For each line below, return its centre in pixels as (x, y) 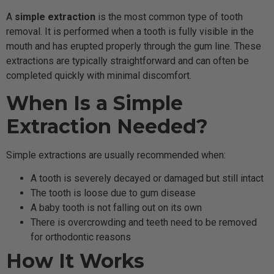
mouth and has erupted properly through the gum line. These (134, 46)
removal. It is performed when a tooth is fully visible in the (130, 31)
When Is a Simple (94, 103)
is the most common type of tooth (169, 17)
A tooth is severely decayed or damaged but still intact (147, 179)
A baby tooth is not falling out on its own (116, 208)
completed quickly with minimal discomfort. (99, 75)
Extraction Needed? (107, 127)
